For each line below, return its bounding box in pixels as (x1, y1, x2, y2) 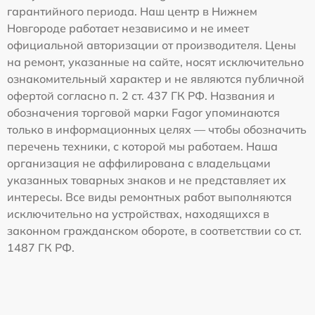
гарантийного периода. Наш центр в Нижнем (7, 4, 257, 18)
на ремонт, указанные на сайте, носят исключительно (7, 54, 304, 69)
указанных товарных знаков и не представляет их (7, 172, 286, 187)
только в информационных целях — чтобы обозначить (7, 122, 307, 136)
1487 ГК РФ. (7, 240, 75, 255)
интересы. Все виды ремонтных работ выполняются (7, 189, 292, 204)
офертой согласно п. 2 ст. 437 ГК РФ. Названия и (7, 88, 275, 103)
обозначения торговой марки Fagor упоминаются (7, 105, 280, 120)
